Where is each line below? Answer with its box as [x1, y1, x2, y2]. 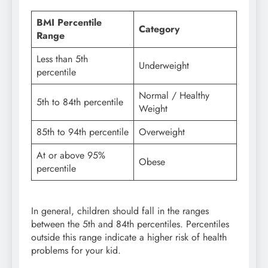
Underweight [139, 59, 189, 73]
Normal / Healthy [139, 89, 209, 103]
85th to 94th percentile [36, 125, 129, 139]
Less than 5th [36, 52, 88, 66]
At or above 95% [36, 148, 105, 163]
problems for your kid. [31, 243, 121, 258]
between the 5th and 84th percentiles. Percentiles [31, 217, 229, 232]
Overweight [139, 125, 185, 139]
